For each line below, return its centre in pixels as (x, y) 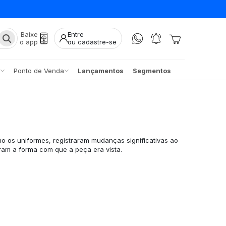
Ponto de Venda (39, 70)
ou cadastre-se (92, 42)
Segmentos (152, 70)
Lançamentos (100, 70)
